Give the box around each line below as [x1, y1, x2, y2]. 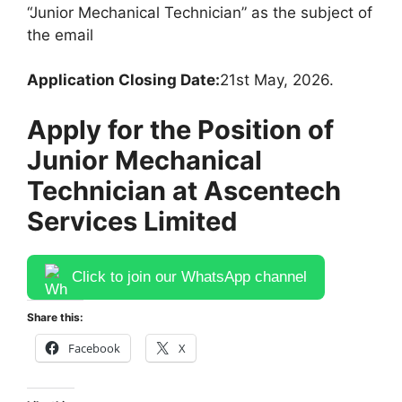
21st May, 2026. [220, 71, 334, 89]
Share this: [27, 310, 83, 324]
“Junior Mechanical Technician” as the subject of [27, 3, 372, 22]
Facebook [68, 339, 120, 356]
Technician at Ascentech [27, 174, 341, 206]
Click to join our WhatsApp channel [72, 268, 307, 285]
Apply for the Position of [27, 113, 334, 145]
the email [27, 25, 93, 44]
